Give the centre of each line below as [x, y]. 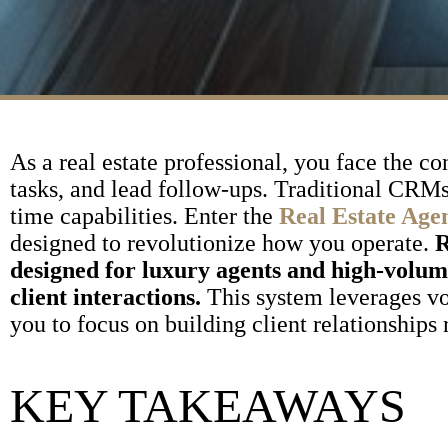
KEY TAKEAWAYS [208, 405]
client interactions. [105, 297]
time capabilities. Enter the [144, 216]
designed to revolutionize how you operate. [222, 243]
